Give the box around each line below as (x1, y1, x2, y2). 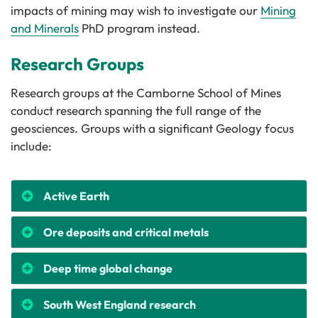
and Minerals (11, 21, 79, 35)
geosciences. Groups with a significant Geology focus (11, 121, 294, 136)
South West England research (43, 297, 196, 312)
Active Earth (43, 189, 109, 203)
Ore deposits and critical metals (43, 225, 209, 239)
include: (11, 138, 52, 153)
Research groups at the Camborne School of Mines (11, 85, 281, 100)
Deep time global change (43, 261, 172, 275)
